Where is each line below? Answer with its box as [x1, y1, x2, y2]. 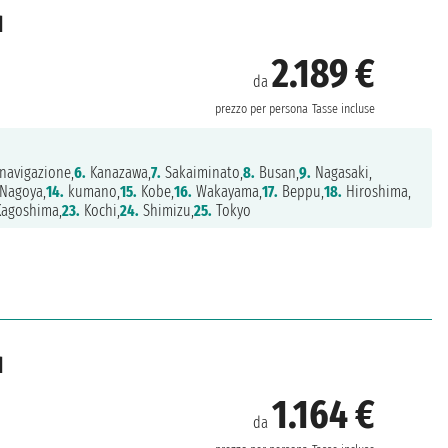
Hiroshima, [342, 182, 412, 202]
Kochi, [80, 201, 121, 221]
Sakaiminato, [161, 163, 244, 183]
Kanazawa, [86, 163, 152, 183]
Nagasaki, [311, 163, 373, 183]
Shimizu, [139, 201, 195, 221]
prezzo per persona [215, 100, 309, 117]
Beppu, [278, 182, 325, 202]
